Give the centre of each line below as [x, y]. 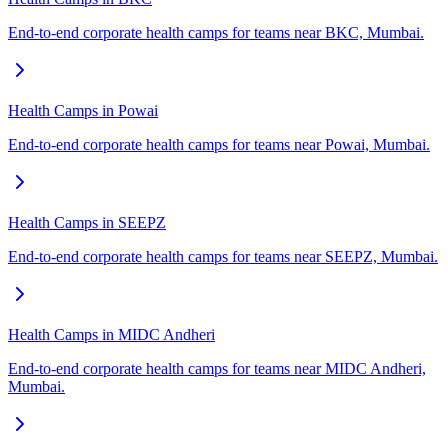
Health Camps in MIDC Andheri [111, 335]
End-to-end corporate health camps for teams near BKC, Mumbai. [216, 33]
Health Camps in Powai [83, 111]
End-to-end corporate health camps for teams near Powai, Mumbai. [219, 145]
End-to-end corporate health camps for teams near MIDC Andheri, [217, 369]
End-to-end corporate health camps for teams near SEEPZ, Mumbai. [223, 257]
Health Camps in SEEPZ [87, 223]
